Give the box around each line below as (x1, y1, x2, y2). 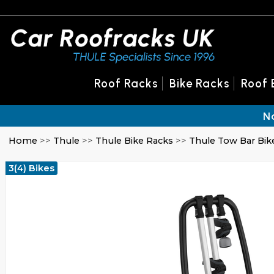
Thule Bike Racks (95, 135, 174, 147)
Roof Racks (94, 76, 158, 91)
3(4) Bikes (9, 163, 54, 174)
